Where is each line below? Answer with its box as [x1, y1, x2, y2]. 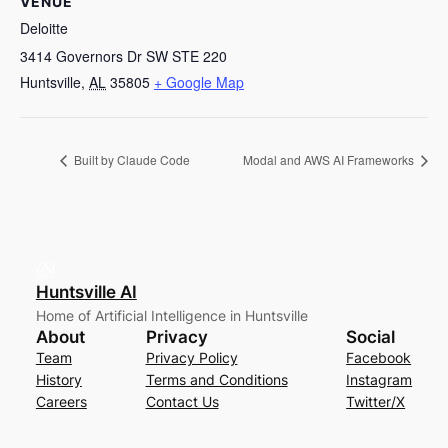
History [35, 371, 82, 389]
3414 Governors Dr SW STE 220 [20, 46, 227, 67]
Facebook [346, 349, 412, 367]
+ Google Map [154, 72, 244, 93]
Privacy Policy [145, 349, 238, 367]
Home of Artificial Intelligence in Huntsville [35, 307, 308, 325]
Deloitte [20, 18, 68, 39]
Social [346, 327, 396, 348]
